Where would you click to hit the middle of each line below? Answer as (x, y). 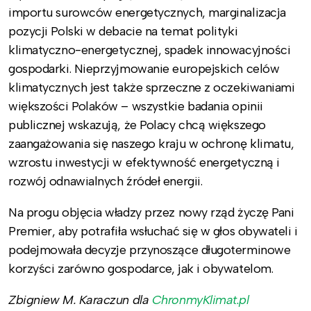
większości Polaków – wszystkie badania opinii (136, 106)
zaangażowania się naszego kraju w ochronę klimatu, (151, 143)
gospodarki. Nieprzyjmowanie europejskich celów (144, 68)
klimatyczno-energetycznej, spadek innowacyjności (150, 50)
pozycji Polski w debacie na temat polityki (123, 31)
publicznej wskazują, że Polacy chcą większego (137, 125)
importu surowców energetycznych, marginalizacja (147, 12)
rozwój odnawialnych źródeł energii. (106, 181)
